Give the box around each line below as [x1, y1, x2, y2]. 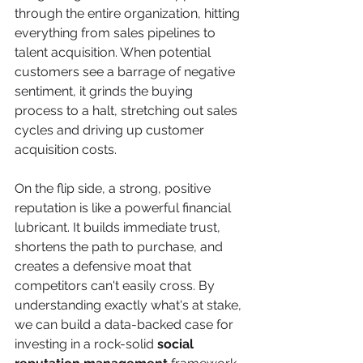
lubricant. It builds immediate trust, [15, 220, 224, 235]
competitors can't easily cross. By [15, 278, 218, 293]
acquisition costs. [15, 142, 117, 157]
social [157, 336, 197, 352]
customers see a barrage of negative [15, 64, 238, 79]
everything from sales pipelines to [15, 25, 219, 41]
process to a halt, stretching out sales [15, 103, 241, 118]
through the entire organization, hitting [15, 6, 243, 21]
